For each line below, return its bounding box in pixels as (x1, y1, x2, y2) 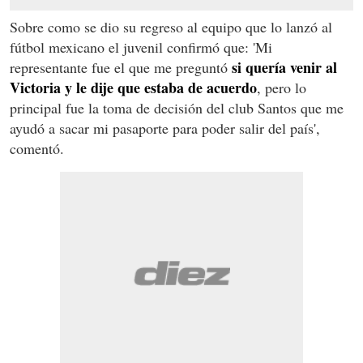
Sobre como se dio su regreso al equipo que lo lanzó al (10, 16, 332, 36)
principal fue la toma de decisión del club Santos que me (10, 97, 344, 117)
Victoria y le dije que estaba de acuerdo (10, 76, 257, 98)
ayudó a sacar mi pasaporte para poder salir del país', (10, 117, 320, 138)
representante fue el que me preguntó (10, 57, 232, 77)
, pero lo (257, 77, 306, 97)
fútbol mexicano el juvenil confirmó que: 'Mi (10, 36, 272, 57)
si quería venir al (232, 56, 337, 78)
